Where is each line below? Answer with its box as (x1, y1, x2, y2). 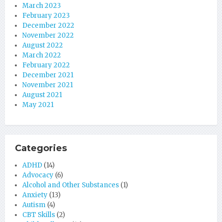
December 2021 (22, 70, 73, 79)
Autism (22, 200, 46, 209)
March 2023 (22, 1, 61, 10)
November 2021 (22, 80, 73, 89)
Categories (15, 142, 67, 154)
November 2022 (22, 31, 74, 40)
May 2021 (22, 100, 54, 109)
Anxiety (22, 190, 48, 199)
